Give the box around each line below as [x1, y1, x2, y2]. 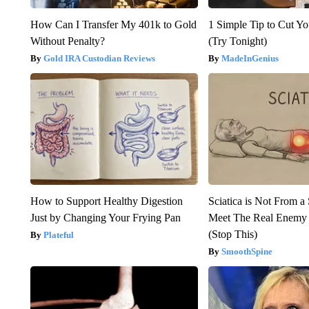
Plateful [43, 230, 74, 241]
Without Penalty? [30, 35, 105, 48]
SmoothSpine [221, 246, 273, 257]
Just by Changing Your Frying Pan [30, 212, 181, 224]
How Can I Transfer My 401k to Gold [30, 19, 197, 31]
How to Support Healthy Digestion [30, 195, 183, 208]
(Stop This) [208, 228, 258, 241]
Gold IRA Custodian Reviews [43, 53, 155, 64]
